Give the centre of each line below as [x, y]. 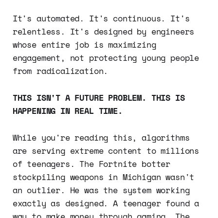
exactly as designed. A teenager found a [106, 203]
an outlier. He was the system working [101, 190]
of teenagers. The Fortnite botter [91, 164]
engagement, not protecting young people [106, 58]
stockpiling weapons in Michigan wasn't [103, 177]
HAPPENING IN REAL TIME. [67, 111]
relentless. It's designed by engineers [103, 32]
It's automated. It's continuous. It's [101, 18]
